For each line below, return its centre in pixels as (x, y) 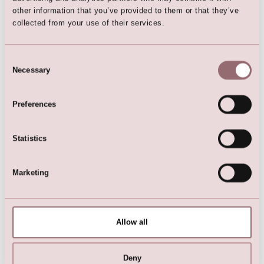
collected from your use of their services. (89, 23)
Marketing (31, 173)
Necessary (32, 70)
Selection (20, 73)
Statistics (30, 138)
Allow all (132, 222)
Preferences (34, 104)
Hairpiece (99, 31)
